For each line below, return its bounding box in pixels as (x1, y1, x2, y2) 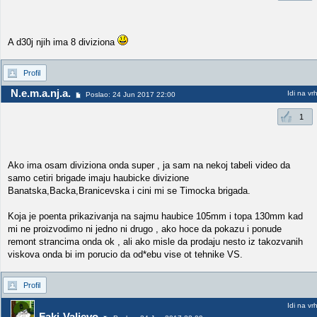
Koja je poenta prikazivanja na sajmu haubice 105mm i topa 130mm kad (8, 211, 303, 221)
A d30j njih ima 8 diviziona (8, 37, 117, 47)
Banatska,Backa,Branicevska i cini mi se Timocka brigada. (8, 185, 250, 196)
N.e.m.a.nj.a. (11, 87, 71, 99)
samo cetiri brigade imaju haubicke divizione (8, 173, 189, 183)
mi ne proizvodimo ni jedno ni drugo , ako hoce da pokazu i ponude (8, 224, 282, 234)
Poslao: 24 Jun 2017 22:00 (86, 91, 175, 98)
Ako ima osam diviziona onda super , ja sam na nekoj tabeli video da (8, 160, 290, 171)
